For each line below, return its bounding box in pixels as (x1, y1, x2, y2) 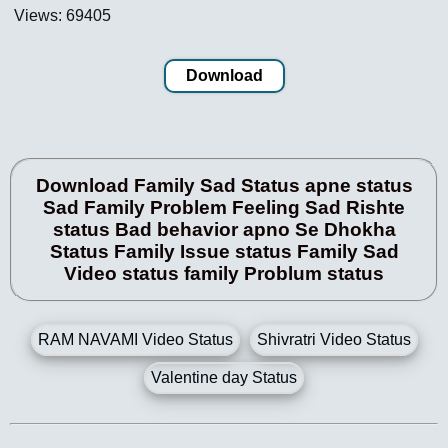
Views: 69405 (10, 7, 111, 25)
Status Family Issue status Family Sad (49, 241, 399, 263)
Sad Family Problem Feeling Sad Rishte (43, 197, 405, 219)
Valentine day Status (151, 368, 297, 386)
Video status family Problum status (64, 263, 384, 285)
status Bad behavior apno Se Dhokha (52, 219, 396, 241)
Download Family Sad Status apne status (35, 175, 413, 197)
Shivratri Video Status (256, 330, 411, 348)
